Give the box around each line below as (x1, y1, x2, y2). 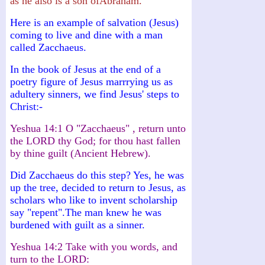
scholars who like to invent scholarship (10, 193, 177, 206)
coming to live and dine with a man (10, 28, 163, 41)
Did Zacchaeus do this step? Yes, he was (10, 169, 184, 181)
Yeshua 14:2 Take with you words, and (10, 240, 177, 253)
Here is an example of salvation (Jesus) (10, 16, 179, 28)
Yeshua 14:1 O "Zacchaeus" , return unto (10, 122, 186, 134)
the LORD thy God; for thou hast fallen (10, 134, 180, 147)
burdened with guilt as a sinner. (10, 218, 145, 231)
